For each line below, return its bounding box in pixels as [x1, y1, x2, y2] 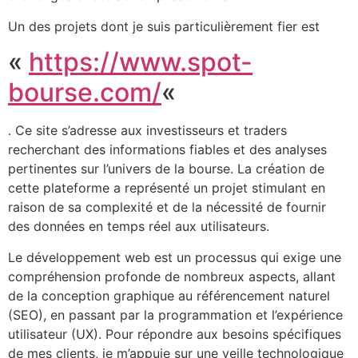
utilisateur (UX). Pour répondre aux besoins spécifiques [8, 325, 341, 342]
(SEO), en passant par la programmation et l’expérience [8, 306, 343, 323]
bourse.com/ [8, 77, 161, 109]
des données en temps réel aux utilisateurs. [8, 218, 269, 235]
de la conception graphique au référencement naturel [8, 287, 330, 304]
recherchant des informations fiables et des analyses [8, 141, 327, 158]
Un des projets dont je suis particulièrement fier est [8, 18, 320, 34]
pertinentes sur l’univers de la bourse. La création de [8, 161, 324, 177]
